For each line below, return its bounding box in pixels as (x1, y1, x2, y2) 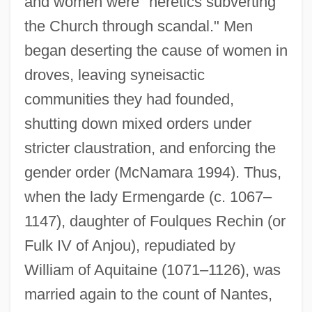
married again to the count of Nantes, (24, 285, 272, 303)
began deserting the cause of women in (24, 41, 288, 59)
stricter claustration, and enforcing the (24, 139, 276, 157)
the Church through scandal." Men (24, 17, 253, 35)
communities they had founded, (24, 90, 234, 108)
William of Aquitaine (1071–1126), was (24, 260, 281, 279)
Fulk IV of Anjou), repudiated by (24, 236, 235, 254)
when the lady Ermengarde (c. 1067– (24, 187, 272, 205)
